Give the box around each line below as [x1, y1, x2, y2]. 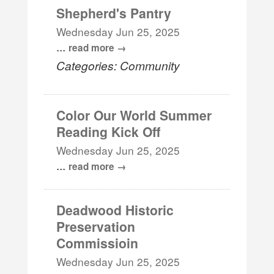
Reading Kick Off [56, 122, 161, 141]
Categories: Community [56, 56, 180, 73]
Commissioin [56, 233, 139, 252]
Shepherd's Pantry [56, 3, 172, 22]
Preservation [56, 217, 136, 235]
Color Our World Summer [56, 105, 212, 124]
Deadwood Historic [56, 200, 174, 219]
